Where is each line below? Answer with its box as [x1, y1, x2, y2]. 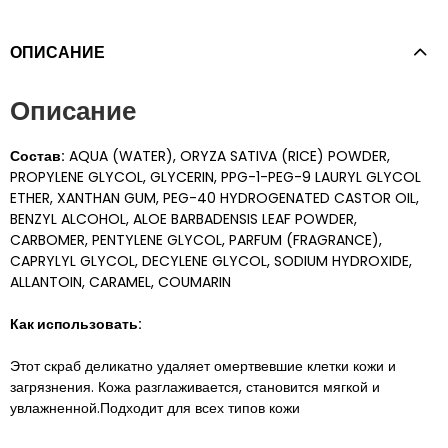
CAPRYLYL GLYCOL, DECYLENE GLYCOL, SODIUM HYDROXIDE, [10, 251, 412, 272]
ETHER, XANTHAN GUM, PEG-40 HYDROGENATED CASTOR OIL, [10, 188, 419, 209]
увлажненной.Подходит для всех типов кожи [10, 398, 300, 419]
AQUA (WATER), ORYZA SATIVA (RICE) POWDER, [65, 146, 390, 167]
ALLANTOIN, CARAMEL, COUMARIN [10, 272, 231, 293]
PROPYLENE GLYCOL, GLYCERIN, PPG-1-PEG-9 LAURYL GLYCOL [10, 167, 421, 188]
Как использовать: [10, 314, 142, 335]
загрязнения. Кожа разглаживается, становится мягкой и [10, 377, 380, 398]
